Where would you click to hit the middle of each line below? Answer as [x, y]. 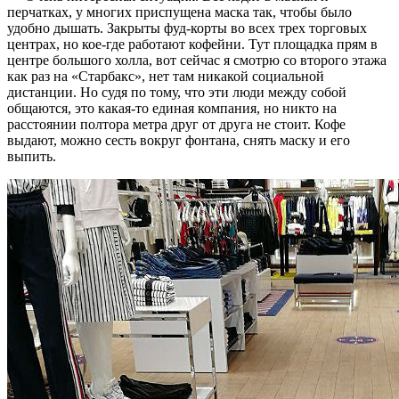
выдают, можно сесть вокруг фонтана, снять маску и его [179, 141]
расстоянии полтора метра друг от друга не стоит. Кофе [176, 125]
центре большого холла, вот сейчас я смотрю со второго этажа [197, 61]
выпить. [32, 157]
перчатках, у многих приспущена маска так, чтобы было [179, 12]
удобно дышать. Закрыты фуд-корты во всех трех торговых [187, 28]
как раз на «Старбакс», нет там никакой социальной [166, 77]
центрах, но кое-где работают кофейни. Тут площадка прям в [192, 45]
